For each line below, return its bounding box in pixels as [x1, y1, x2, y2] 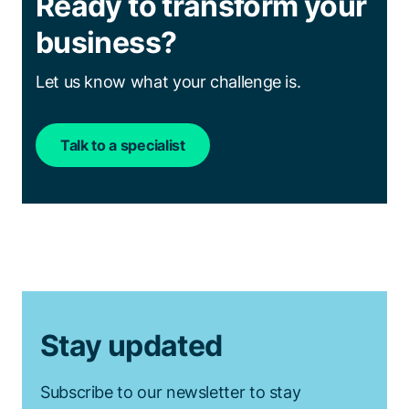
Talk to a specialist [60, 136, 185, 155]
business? [36, 25, 177, 61]
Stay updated [40, 328, 223, 364]
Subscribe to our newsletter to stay [40, 383, 301, 403]
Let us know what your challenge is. [36, 72, 301, 92]
